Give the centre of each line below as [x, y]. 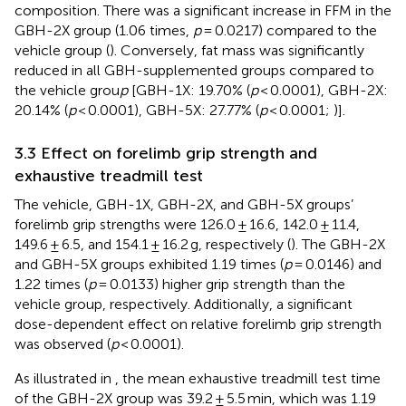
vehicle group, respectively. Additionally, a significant [184, 304]
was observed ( [63, 343]
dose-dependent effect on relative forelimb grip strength [198, 324]
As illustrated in [65, 378]
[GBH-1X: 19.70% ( [189, 90]
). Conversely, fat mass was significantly [237, 50]
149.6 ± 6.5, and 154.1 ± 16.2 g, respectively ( [153, 244]
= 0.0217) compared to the [289, 30]
